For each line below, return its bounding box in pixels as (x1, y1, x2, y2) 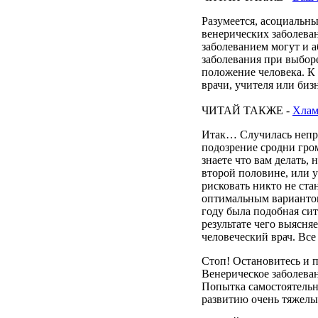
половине (238, 166, 285, 179)
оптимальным (202, 192, 269, 204)
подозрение (202, 141, 258, 153)
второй (202, 166, 236, 179)
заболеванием (202, 40, 268, 53)
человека (258, 65, 302, 78)
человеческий (202, 230, 268, 243)
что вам (232, 153, 275, 166)
